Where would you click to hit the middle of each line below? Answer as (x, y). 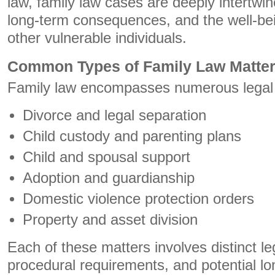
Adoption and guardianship (109, 178)
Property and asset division (110, 220)
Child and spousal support (107, 157)
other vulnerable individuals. (97, 38)
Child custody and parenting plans (132, 136)
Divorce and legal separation (115, 115)
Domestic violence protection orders (139, 199)
